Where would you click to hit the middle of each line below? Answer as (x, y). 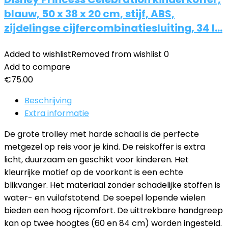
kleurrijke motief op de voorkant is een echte (94, 172)
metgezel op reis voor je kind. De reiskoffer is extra (105, 147)
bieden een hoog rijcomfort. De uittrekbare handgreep (113, 210)
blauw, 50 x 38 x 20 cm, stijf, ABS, (89, 14)
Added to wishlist (38, 54)
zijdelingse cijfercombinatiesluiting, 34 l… (113, 28)
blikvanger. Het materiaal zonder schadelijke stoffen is (112, 185)
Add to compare (37, 67)
